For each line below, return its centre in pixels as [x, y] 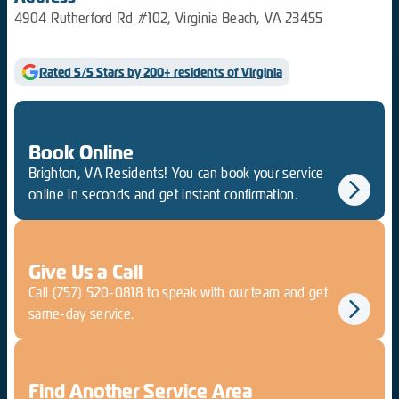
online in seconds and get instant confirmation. [163, 194]
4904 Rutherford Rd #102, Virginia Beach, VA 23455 [169, 18]
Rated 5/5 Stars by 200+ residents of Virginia [161, 72]
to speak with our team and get [236, 292]
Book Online [81, 152]
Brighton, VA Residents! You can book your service [176, 173]
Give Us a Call [85, 272]
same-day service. [81, 313]
